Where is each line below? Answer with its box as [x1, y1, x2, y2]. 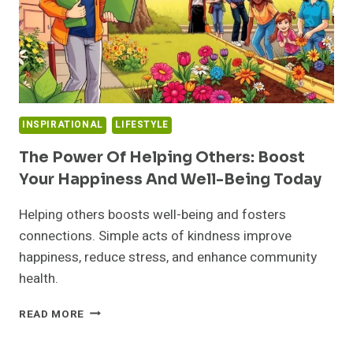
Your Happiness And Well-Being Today [19, 169, 321, 189]
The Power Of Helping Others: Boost [19, 147, 305, 167]
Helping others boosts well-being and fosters [19, 204, 286, 225]
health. [19, 268, 58, 288]
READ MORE [19, 306, 85, 322]
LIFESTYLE [115, 117, 169, 132]
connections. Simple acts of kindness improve [19, 225, 292, 246]
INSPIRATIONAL [22, 117, 103, 132]
